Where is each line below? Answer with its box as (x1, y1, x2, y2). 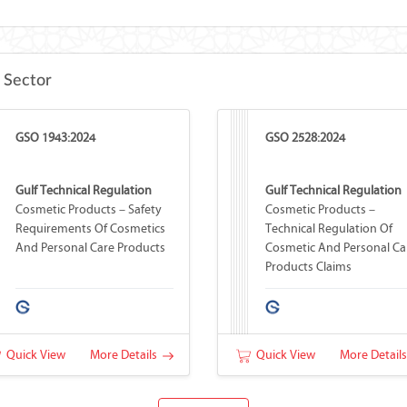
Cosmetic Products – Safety (15, 202, 162, 217)
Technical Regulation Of (264, 221, 392, 236)
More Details (89, 347, 163, 362)
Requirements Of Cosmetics (15, 221, 165, 236)
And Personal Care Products (15, 240, 165, 255)
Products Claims (264, 259, 352, 274)
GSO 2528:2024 (264, 130, 345, 145)
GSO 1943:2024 (15, 130, 95, 145)
